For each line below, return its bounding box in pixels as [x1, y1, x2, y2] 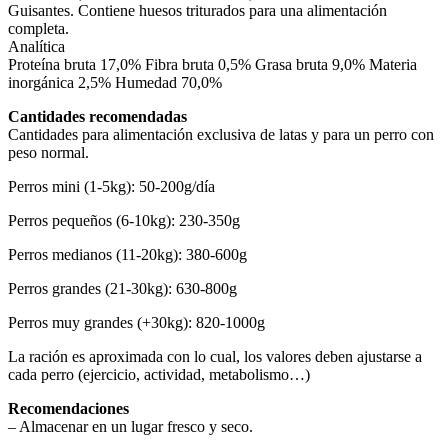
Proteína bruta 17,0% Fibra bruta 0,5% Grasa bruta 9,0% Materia [8, 56, 417, 74]
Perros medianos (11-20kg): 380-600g [8, 246, 247, 264]
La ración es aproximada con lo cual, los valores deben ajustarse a [8, 348, 422, 366]
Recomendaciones [8, 400, 129, 418]
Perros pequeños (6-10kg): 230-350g [8, 212, 240, 230]
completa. [8, 20, 69, 38]
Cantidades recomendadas [8, 108, 187, 126]
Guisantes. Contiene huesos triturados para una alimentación [8, 2, 387, 20]
